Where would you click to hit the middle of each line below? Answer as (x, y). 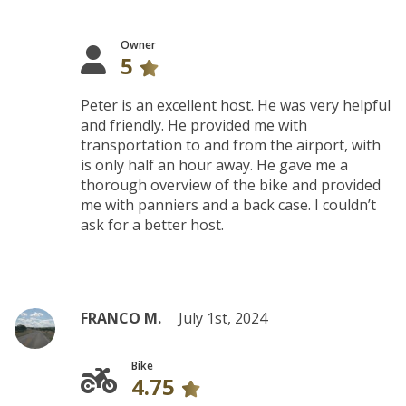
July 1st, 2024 (223, 318)
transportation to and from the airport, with (231, 145)
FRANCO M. (121, 318)
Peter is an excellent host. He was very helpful (236, 105)
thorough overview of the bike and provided (231, 185)
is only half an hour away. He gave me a (215, 165)
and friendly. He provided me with (194, 125)
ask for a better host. (153, 225)
